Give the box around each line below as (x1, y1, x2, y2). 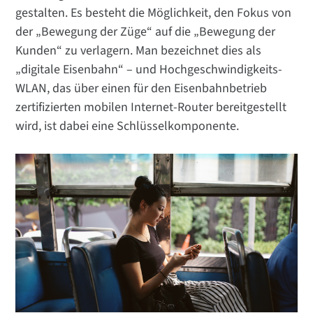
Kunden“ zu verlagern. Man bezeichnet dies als (15, 42, 262, 60)
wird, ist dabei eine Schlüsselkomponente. (15, 117, 240, 136)
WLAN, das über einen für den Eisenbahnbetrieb (15, 80, 268, 98)
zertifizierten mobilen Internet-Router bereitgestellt (15, 99, 287, 117)
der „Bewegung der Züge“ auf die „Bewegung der (15, 23, 276, 41)
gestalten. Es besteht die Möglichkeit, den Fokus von (15, 4, 292, 22)
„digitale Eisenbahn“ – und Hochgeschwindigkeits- (15, 61, 283, 79)
